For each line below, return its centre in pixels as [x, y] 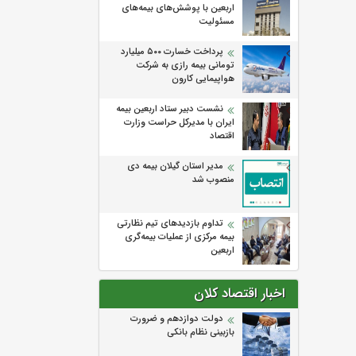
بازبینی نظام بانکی [201, 333]
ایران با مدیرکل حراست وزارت [179, 123]
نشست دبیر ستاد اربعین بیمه [170, 109]
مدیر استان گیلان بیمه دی [175, 166]
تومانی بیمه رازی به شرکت [185, 66]
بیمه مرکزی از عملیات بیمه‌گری [180, 237]
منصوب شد [213, 180]
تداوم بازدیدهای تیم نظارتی [170, 224]
